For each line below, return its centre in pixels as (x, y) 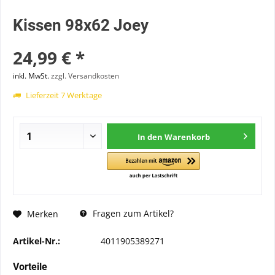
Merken (43, 214)
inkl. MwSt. (32, 76)
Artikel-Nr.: (37, 241)
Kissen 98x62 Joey (81, 25)
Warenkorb (188, 137)
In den (150, 137)
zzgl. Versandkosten (85, 76)
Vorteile (30, 267)
